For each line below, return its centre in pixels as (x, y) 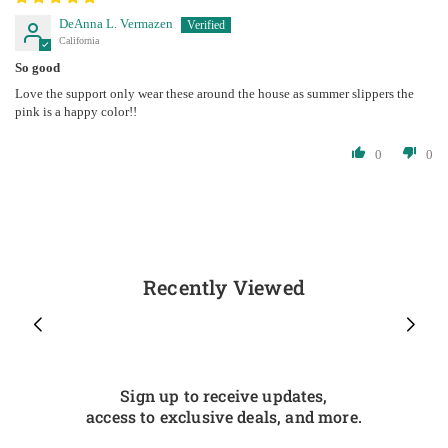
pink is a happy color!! (76, 111)
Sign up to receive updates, (224, 395)
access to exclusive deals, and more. (224, 416)
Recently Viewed (224, 286)
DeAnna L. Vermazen (116, 23)
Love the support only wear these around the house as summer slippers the (214, 93)
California (79, 40)
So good (37, 67)
